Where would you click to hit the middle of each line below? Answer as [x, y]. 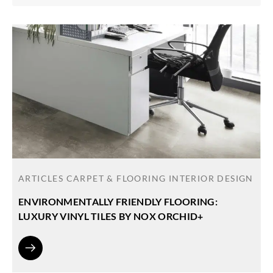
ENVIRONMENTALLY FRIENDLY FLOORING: [118, 202]
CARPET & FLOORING [117, 179]
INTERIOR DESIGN [211, 179]
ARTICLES [42, 179]
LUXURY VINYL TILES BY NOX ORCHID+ [111, 216]
